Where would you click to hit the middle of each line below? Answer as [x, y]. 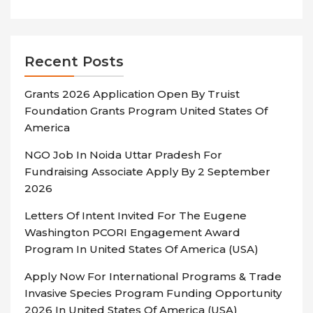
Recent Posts [74, 62]
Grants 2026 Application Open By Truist [132, 94]
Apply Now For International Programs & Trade [153, 277]
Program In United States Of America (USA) [141, 249]
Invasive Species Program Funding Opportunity [153, 293]
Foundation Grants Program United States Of [146, 111]
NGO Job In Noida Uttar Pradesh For [123, 155]
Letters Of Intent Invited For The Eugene [136, 216]
